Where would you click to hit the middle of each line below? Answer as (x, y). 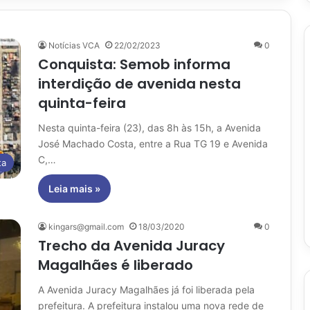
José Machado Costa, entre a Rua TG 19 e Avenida (153, 143)
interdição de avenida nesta (139, 83)
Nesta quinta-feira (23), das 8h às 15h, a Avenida (149, 127)
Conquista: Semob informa (134, 64)
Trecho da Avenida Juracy (131, 245)
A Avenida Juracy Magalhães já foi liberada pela (146, 289)
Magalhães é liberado (116, 265)
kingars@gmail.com (86, 226)
